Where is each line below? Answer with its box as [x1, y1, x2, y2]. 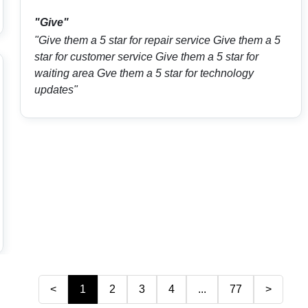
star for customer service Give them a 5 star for [34, 51, 258, 63]
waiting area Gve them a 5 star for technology [34, 67, 254, 80]
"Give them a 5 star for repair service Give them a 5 [34, 34, 280, 47]
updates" [34, 84, 78, 96]
